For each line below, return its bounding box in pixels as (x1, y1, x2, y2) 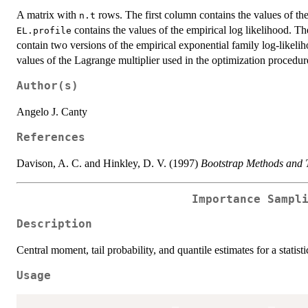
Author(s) (16, 79, 78, 92)
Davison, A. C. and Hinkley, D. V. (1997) (16, 157, 201, 169)
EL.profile (16, 25, 71, 36)
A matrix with (16, 8, 79, 21)
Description (16, 218, 92, 231)
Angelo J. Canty (16, 105, 87, 118)
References (16, 131, 85, 144)
